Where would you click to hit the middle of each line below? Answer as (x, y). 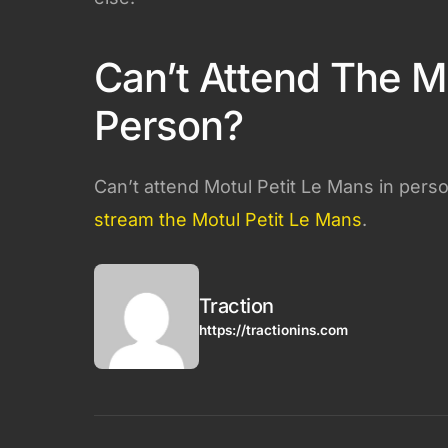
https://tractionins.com (273, 329)
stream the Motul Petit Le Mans (228, 219)
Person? (168, 125)
